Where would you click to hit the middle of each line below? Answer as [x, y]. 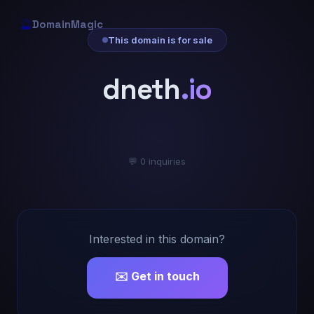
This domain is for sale [160, 40]
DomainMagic [68, 24]
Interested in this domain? [157, 239]
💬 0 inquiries [157, 161]
